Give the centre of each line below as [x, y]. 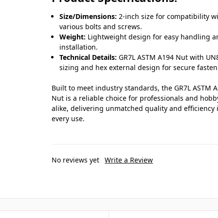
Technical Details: [88, 57]
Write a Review [129, 160]
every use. [68, 119]
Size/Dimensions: [88, 17]
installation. [79, 47]
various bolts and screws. [101, 27]
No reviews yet [76, 160]
